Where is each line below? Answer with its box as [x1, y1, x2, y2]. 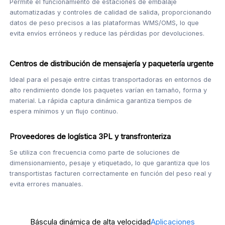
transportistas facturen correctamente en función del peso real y [10, 170, 212, 178]
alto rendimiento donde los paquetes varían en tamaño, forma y [10, 86, 207, 94]
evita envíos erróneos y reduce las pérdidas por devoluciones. [10, 30, 205, 38]
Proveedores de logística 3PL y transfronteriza [10, 132, 171, 142]
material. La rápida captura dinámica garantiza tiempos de [10, 97, 192, 105]
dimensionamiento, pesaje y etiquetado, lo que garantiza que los [10, 159, 210, 167]
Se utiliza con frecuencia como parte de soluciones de [10, 149, 180, 157]
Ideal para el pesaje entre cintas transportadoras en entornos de [10, 76, 212, 84]
